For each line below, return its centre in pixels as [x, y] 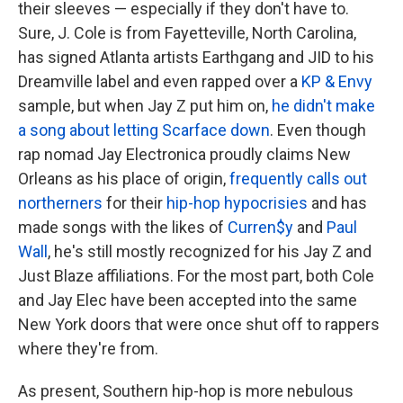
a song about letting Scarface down [144, 130]
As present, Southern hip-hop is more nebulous [186, 391]
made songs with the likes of [123, 228]
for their [134, 203]
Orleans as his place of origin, [124, 179]
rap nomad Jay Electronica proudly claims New [184, 155]
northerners [60, 203]
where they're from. [88, 349]
